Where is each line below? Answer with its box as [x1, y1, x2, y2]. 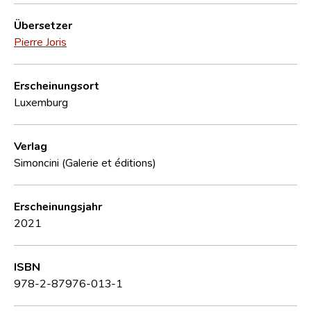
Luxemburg [14, 94, 68, 109]
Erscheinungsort [14, 78, 99, 92]
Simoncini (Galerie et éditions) [14, 155, 156, 169]
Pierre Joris [14, 34, 67, 49]
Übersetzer [14, 17, 72, 32]
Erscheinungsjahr [14, 199, 102, 213]
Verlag [14, 138, 47, 153]
